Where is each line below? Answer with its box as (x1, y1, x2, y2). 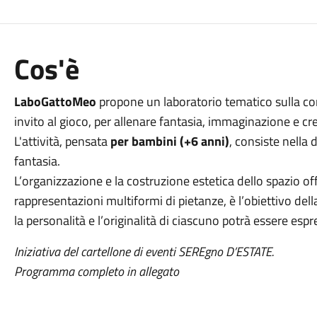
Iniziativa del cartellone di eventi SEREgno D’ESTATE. (13, 242, 274, 261)
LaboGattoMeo (13, 92, 96, 111)
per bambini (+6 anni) (110, 132, 229, 151)
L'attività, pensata (13, 132, 110, 151)
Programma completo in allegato (13, 262, 179, 281)
